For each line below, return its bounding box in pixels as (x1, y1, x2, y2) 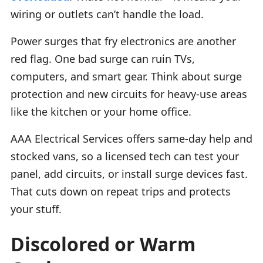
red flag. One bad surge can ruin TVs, (11, 51, 195, 66)
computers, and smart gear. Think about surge (11, 69, 242, 83)
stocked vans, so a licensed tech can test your (11, 149, 239, 163)
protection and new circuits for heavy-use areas (11, 86, 247, 101)
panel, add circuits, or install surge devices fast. (11, 166, 248, 181)
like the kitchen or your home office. (11, 104, 191, 119)
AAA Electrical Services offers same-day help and (11, 131, 252, 146)
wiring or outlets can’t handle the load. (11, 6, 204, 21)
